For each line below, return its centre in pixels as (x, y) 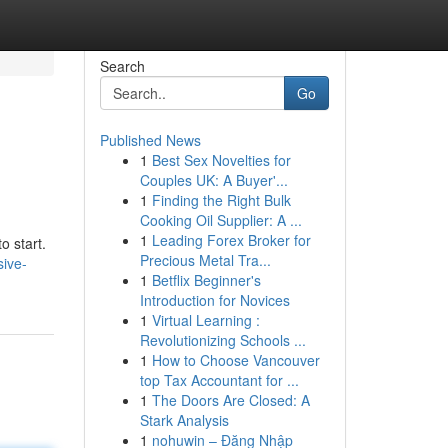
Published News (150, 140)
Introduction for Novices (214, 300)
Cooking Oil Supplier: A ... (220, 220)
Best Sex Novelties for (221, 160)
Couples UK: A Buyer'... (213, 180)
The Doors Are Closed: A (230, 400)
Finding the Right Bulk (221, 200)
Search (122, 66)
